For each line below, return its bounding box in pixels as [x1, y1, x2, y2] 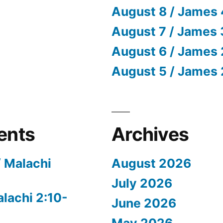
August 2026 [111, 155, 191, 171]
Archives [111, 122, 189, 145]
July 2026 [111, 175, 172, 191]
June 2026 [111, 195, 176, 211]
